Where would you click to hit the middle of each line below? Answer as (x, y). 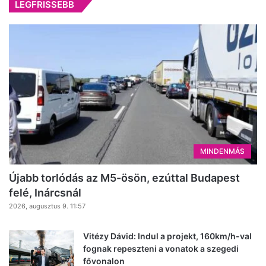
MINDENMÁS (222, 151)
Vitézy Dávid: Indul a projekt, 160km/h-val (167, 236)
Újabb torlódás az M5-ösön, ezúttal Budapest (124, 178)
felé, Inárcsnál (45, 192)
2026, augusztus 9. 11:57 (47, 206)
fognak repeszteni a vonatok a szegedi (161, 248)
